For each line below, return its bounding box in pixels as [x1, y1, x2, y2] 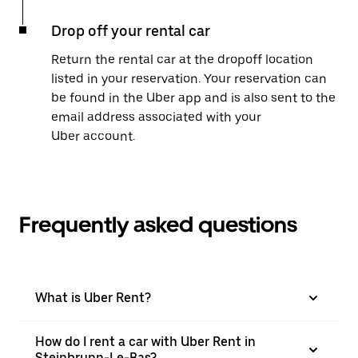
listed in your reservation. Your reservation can [51, 71, 327, 86]
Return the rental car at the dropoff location [51, 52, 313, 67]
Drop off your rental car [51, 22, 210, 39]
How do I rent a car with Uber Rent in [35, 334, 256, 349]
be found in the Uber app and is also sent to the [51, 90, 336, 105]
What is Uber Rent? [35, 290, 151, 305]
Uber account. [51, 129, 135, 144]
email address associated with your [51, 109, 261, 125]
